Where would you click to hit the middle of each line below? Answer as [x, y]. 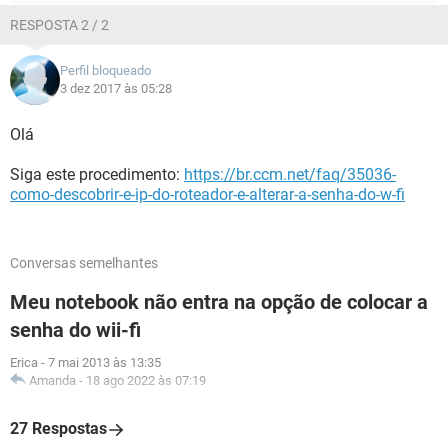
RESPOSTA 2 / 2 [59, 25]
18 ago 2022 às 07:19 [146, 380]
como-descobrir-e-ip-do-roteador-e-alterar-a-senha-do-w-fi [207, 194]
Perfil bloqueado [105, 70]
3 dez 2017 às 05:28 [116, 88]
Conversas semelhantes [84, 263]
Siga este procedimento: [97, 174]
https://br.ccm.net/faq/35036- [290, 174]
